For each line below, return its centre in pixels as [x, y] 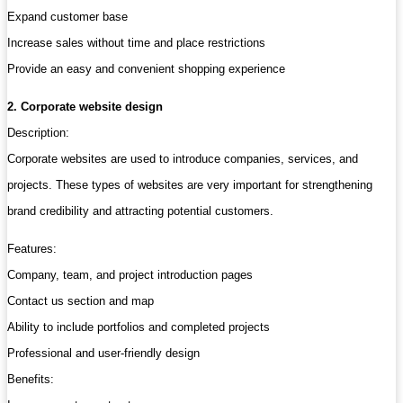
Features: [32, 249]
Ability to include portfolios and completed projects [139, 327]
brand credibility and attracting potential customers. [140, 211]
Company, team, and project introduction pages [130, 275]
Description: [38, 133]
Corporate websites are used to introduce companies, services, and [183, 159]
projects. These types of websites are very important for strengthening [190, 185]
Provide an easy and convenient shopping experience [146, 69]
